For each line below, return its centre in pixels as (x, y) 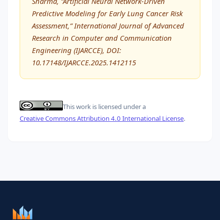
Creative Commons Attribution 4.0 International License (102, 118)
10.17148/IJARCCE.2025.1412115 (84, 62)
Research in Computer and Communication (102, 38)
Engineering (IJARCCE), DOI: (77, 50)
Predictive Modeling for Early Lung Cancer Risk (107, 13)
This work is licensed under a (104, 107)
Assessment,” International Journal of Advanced (108, 25)
